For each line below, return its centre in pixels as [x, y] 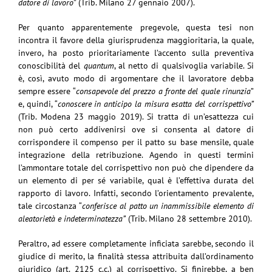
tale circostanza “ [50, 206]
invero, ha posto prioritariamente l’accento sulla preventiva [136, 53]
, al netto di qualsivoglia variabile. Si [184, 65]
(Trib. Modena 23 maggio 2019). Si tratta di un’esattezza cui [136, 116]
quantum [99, 65]
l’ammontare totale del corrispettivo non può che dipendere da [136, 167]
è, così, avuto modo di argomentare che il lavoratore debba [136, 78]
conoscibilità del [51, 65]
